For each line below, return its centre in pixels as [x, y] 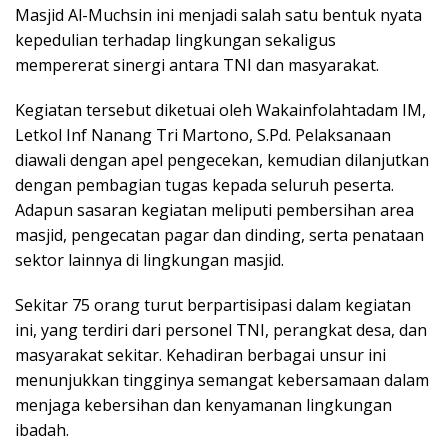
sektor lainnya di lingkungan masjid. [149, 260]
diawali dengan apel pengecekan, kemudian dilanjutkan [222, 160]
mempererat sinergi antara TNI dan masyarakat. [197, 65]
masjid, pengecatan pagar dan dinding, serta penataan [219, 235]
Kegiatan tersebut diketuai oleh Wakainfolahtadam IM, [220, 110]
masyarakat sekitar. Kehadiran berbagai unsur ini [200, 355]
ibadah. [42, 430]
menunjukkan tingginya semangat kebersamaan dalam [222, 380]
